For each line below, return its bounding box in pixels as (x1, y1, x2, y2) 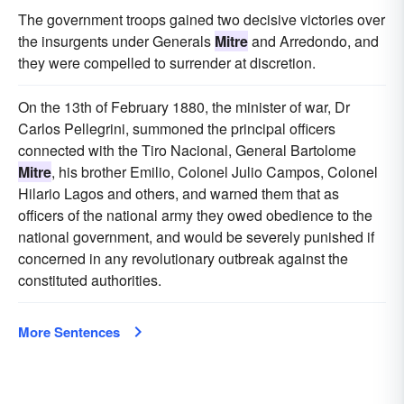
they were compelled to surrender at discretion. (18, 52, 316, 74)
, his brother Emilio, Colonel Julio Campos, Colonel (51, 161, 378, 183)
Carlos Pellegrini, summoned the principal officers (18, 118, 335, 140)
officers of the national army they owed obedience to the (18, 205, 372, 226)
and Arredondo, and (248, 31, 379, 52)
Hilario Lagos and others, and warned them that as (18, 183, 339, 205)
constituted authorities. (18, 270, 161, 291)
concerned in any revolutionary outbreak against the (18, 248, 348, 270)
